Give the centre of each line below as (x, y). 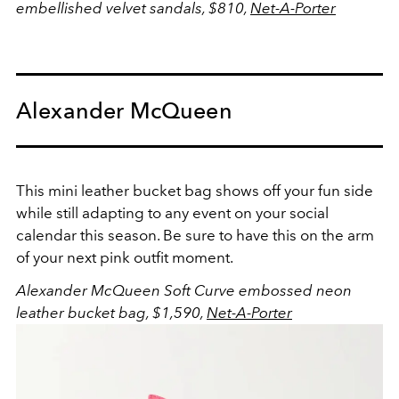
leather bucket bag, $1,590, (111, 312)
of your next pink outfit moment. (125, 257)
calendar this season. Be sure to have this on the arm (195, 235)
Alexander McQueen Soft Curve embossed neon (184, 290)
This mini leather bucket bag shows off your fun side (195, 190)
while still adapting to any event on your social (172, 212)
